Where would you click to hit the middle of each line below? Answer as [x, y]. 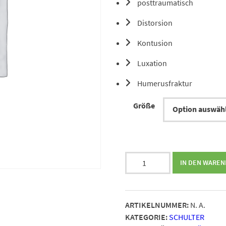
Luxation [152, 63]
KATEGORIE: [146, 217]
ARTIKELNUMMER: [157, 205]
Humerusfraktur [165, 83]
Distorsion [155, 22]
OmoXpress [144, 169]
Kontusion [155, 43]
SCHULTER [187, 217]
